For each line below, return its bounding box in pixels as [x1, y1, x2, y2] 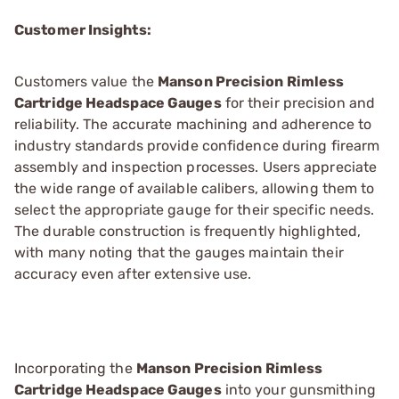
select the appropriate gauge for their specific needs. [14, 200, 375, 218]
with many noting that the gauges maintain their [14, 243, 344, 261]
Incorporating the [14, 359, 136, 377]
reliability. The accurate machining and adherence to [14, 115, 372, 133]
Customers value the [14, 72, 158, 90]
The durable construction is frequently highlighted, [14, 222, 362, 240]
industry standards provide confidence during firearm [14, 136, 380, 154]
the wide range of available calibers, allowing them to [14, 179, 375, 197]
